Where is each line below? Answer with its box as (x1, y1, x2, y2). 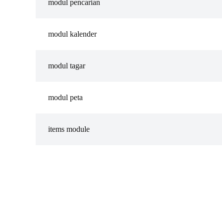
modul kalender (48, 30, 97, 38)
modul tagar (48, 61, 85, 70)
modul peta (48, 93, 83, 102)
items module (48, 125, 90, 133)
